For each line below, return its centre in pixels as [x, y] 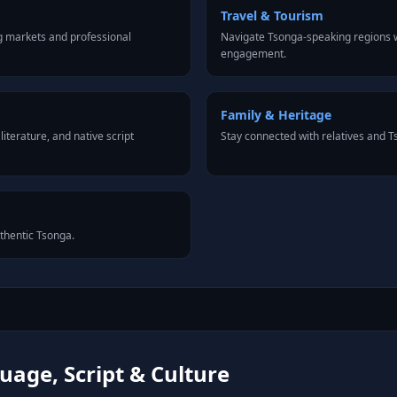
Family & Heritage [276, 115]
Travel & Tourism [272, 16]
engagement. [253, 54]
